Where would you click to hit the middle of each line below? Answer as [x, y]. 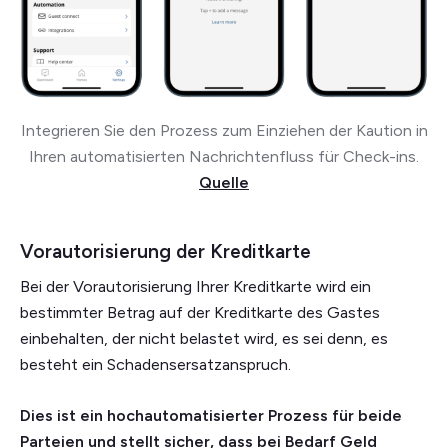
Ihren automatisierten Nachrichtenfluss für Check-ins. [224, 156]
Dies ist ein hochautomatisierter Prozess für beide [211, 415]
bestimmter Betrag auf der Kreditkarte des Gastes [200, 312]
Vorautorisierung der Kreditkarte [165, 251]
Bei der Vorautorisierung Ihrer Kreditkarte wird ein [195, 286]
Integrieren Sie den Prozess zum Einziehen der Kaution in [224, 130]
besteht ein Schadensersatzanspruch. [155, 364]
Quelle [224, 182]
